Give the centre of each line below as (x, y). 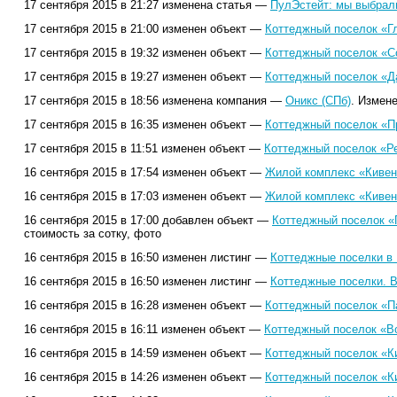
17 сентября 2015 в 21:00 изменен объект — (144, 29)
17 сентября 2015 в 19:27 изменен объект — (144, 77)
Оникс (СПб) (318, 101)
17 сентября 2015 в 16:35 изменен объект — (144, 125)
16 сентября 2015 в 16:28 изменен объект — (144, 305)
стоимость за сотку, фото (93, 234)
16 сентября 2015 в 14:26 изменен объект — (144, 377)
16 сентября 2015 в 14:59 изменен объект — (144, 353)
